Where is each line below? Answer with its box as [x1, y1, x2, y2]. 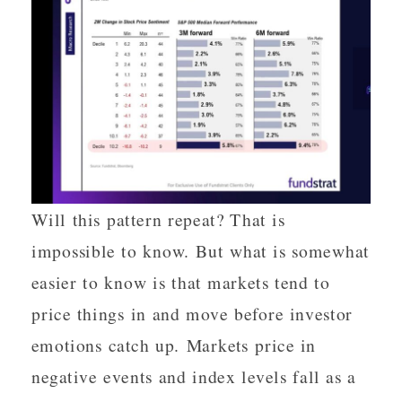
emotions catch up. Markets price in [31, 332, 317, 357]
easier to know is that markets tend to [31, 269, 330, 294]
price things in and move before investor [31, 301, 354, 326]
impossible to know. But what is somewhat [31, 238, 370, 263]
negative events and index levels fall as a [31, 363, 356, 389]
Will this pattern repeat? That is [31, 206, 285, 232]
